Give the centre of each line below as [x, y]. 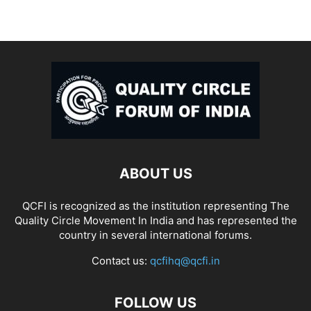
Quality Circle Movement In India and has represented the [155, 221]
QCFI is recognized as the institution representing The [155, 206]
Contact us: [120, 261]
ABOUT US [155, 174]
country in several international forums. [155, 235]
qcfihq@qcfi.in [185, 261]
